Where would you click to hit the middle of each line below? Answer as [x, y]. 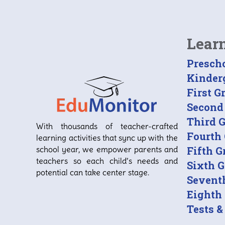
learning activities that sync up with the [107, 138]
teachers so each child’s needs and [107, 161]
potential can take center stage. [93, 173]
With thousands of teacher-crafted [107, 126]
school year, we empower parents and [107, 149]
